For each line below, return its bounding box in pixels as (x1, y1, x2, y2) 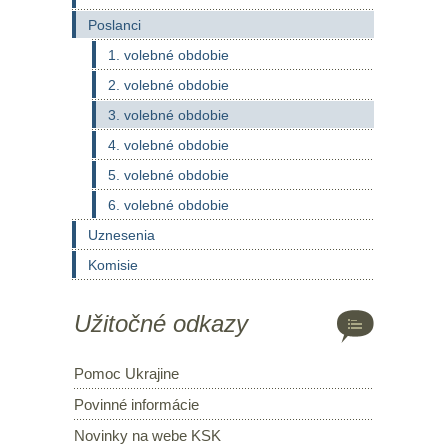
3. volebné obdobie (108, 107, 229, 123)
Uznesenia (88, 227, 155, 243)
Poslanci (88, 17, 141, 33)
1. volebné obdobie (108, 47, 229, 63)
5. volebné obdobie (108, 167, 229, 183)
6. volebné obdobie (108, 197, 229, 213)
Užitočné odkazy (74, 310, 248, 337)
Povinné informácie (74, 396, 199, 413)
